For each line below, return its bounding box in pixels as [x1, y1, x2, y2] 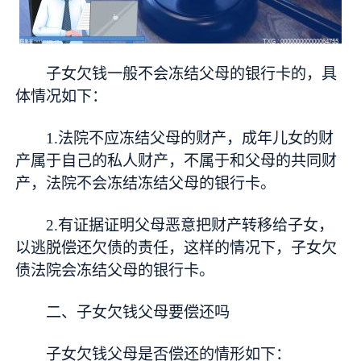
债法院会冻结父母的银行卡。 [15, 261, 215, 279]
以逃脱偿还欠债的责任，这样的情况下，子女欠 [15, 239, 338, 256]
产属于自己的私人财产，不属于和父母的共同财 [15, 151, 338, 169]
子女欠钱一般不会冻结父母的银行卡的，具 [46, 65, 338, 83]
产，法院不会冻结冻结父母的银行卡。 [15, 174, 276, 192]
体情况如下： [15, 88, 108, 106]
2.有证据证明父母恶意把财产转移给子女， [46, 216, 334, 234]
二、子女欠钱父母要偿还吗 [46, 303, 230, 321]
